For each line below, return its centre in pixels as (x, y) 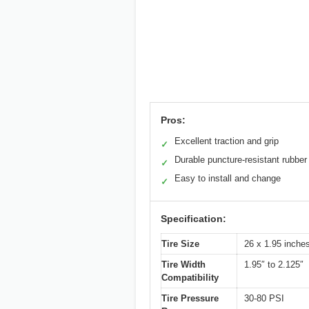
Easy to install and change (228, 179)
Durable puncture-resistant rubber (241, 160)
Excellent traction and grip (227, 141)
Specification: (193, 219)
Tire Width (183, 265)
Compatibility (190, 278)
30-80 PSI (264, 299)
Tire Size (180, 244)
